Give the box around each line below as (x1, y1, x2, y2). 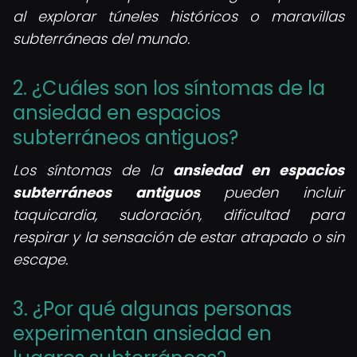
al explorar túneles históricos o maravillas (13, 6, 344, 26)
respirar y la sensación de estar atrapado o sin (13, 227, 344, 247)
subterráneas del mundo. (13, 29, 190, 49)
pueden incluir (199, 182, 345, 202)
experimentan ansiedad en (13, 320, 272, 347)
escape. (13, 249, 68, 269)
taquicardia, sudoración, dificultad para (13, 205, 344, 225)
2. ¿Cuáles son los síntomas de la (13, 75, 325, 101)
